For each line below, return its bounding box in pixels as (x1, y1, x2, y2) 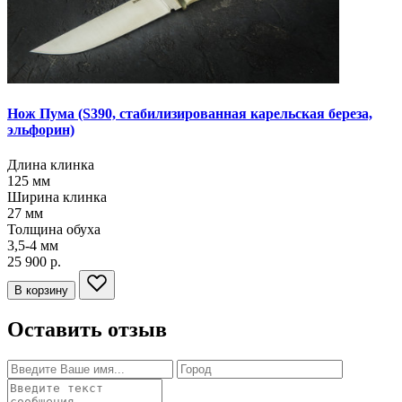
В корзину (14, 284, 68, 298)
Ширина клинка (7, 189, 107, 205)
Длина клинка (7, 157, 94, 173)
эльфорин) (7, 121, 74, 137)
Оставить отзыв (7, 317, 167, 341)
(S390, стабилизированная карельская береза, (78, 105, 372, 121)
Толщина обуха (7, 222, 100, 238)
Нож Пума (7, 105, 78, 121)
